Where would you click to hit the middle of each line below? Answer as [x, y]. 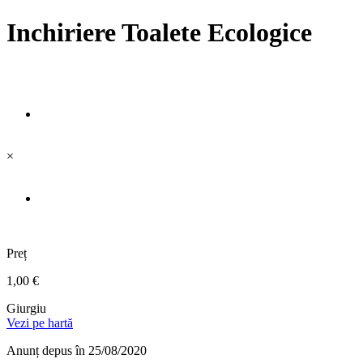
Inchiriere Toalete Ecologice [159, 32]
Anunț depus [41, 351]
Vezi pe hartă [40, 323]
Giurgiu [26, 309]
